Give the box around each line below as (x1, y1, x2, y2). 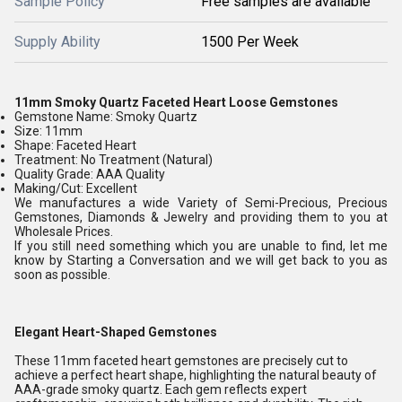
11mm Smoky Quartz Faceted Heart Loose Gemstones (14, 95, 338, 109)
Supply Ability (14, 33, 100, 50)
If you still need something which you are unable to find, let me (14, 239, 388, 253)
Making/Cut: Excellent (14, 181, 137, 196)
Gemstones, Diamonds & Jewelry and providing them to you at (14, 210, 388, 224)
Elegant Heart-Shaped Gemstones (14, 325, 217, 339)
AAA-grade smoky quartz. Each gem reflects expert (14, 382, 307, 397)
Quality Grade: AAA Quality (14, 167, 165, 181)
